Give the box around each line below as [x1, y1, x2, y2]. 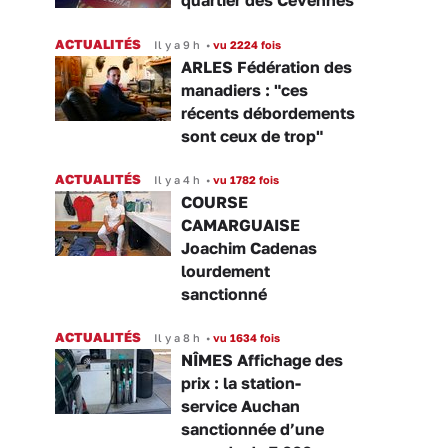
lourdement [181, 260, 270, 281]
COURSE [181, 191, 248, 212]
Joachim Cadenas [181, 237, 317, 258]
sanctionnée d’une [181, 418, 324, 439]
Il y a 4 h [154, 172, 200, 186]
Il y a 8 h [154, 330, 200, 344]
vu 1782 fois [210, 172, 279, 186]
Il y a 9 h [154, 37, 200, 51]
